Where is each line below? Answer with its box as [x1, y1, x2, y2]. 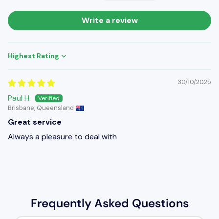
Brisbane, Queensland [8, 104, 74, 112]
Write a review [81, 15, 138, 26]
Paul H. [8, 93, 31, 104]
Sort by [7, 55, 34, 66]
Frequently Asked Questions [30, 195, 189, 211]
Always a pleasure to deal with [8, 131, 117, 142]
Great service [8, 117, 62, 128]
